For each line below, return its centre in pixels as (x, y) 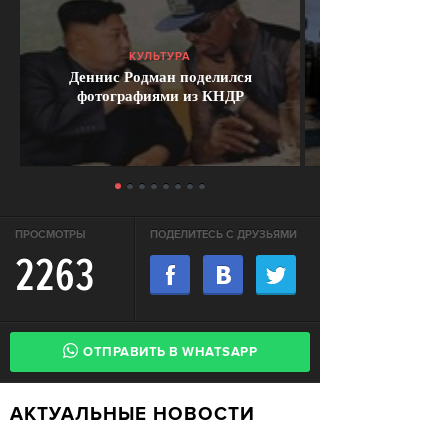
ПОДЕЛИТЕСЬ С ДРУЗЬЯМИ (223, 235)
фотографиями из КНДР (160, 95)
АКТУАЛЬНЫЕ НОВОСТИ (139, 415)
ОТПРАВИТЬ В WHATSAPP (170, 352)
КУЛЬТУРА (160, 57)
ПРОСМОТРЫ (50, 235)
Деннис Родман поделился (160, 76)
